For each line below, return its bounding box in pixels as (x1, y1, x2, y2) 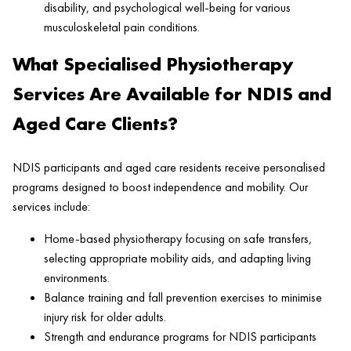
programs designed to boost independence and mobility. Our (13, 179, 308, 196)
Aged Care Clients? (13, 111, 178, 136)
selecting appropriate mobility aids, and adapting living (44, 250, 311, 267)
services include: (13, 198, 90, 215)
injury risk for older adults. (44, 309, 166, 326)
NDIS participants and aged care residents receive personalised (13, 159, 325, 176)
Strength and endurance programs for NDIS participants (44, 328, 317, 346)
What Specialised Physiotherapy (13, 52, 293, 77)
